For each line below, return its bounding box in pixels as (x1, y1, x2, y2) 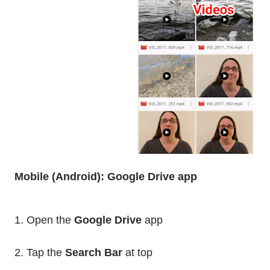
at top (122, 246, 152, 259)
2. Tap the (14, 246, 65, 259)
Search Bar (65, 246, 122, 259)
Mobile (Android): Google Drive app (14, 171, 197, 183)
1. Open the (14, 214, 71, 227)
